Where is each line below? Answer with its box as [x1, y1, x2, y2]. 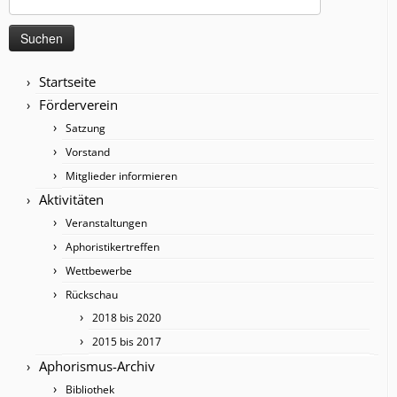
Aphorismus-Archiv [39, 356, 155, 375]
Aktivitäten [39, 190, 104, 208]
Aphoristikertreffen [66, 238, 160, 254]
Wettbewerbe [66, 262, 132, 278]
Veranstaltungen [66, 214, 147, 230]
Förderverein [39, 95, 118, 113]
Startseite [39, 72, 96, 90]
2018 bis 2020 [92, 309, 161, 325]
